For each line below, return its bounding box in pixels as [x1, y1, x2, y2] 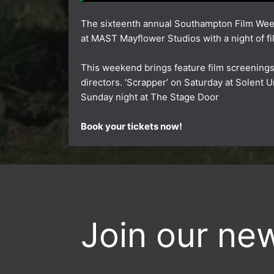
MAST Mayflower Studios [91, 32, 201, 44]
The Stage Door [150, 91, 219, 103]
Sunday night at [81, 91, 150, 103]
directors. [81, 76, 122, 88]
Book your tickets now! [81, 120, 182, 132]
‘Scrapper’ [122, 76, 168, 88]
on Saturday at [168, 76, 235, 88]
